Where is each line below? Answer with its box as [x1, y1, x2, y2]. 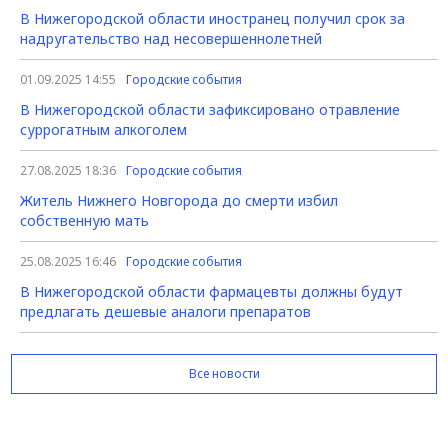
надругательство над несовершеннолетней [20, 29, 322, 48]
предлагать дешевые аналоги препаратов [20, 302, 311, 321]
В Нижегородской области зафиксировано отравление [20, 100, 400, 119]
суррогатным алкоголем [20, 120, 187, 139]
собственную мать [20, 211, 149, 230]
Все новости [188, 365, 260, 382]
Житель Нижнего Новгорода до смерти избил [20, 191, 338, 210]
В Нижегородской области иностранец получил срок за [20, 9, 405, 28]
